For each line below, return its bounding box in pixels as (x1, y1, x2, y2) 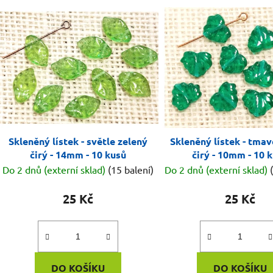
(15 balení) (107, 163, 154, 176)
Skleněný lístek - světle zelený (8, 135, 147, 148)
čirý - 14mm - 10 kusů (29, 148, 126, 161)
